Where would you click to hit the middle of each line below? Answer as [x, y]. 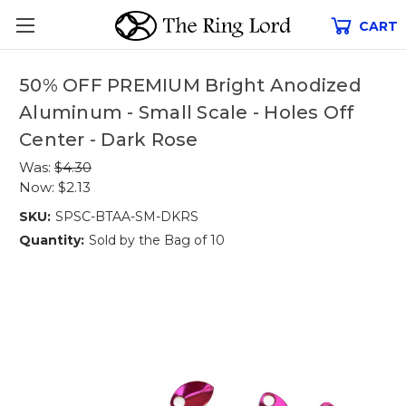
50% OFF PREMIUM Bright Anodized [190, 86]
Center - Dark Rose [109, 140]
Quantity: [52, 240]
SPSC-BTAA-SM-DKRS [126, 216]
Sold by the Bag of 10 [156, 240]
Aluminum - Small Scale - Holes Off [187, 113]
